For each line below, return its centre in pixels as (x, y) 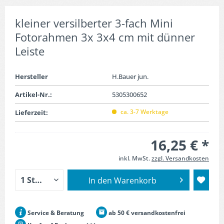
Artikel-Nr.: (33, 94)
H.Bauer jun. (130, 76)
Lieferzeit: (31, 112)
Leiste (30, 51)
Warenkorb (135, 180)
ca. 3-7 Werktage (144, 112)
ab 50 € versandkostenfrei (146, 213)
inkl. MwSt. (135, 158)
